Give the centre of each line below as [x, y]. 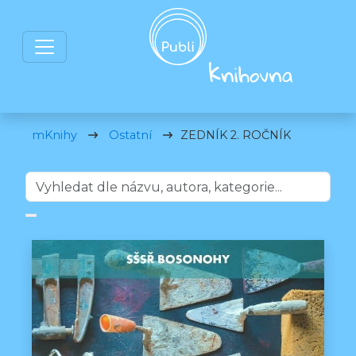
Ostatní [130, 135]
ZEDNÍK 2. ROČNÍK [236, 135]
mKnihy [54, 135]
